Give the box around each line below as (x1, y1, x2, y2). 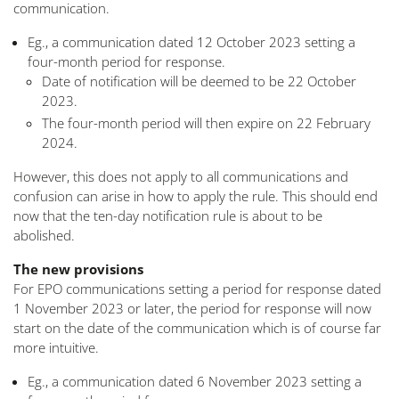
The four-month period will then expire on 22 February (42, 114, 370, 132)
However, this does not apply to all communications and (13, 167, 348, 185)
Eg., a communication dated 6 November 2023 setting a (28, 372, 362, 390)
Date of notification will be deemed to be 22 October (42, 72, 356, 90)
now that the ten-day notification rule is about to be (13, 207, 322, 224)
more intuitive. (13, 338, 99, 356)
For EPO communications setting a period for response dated (13, 280, 381, 297)
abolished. (13, 226, 75, 244)
